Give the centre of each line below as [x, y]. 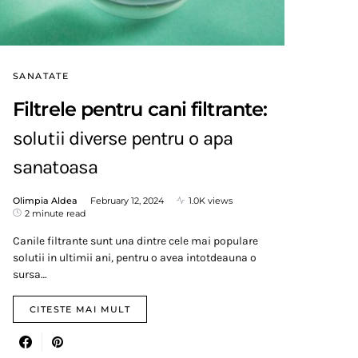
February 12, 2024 [127, 200]
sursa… [30, 274]
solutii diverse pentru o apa [123, 138]
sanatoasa [55, 167]
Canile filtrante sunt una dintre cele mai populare [135, 241]
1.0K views [211, 200]
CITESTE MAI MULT [80, 309]
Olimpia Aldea [45, 200]
